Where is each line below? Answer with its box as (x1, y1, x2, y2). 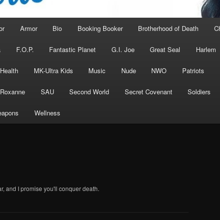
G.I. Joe (111, 45, 135, 55)
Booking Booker (77, 24, 123, 33)
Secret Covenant (124, 87, 172, 97)
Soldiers (188, 87, 211, 97)
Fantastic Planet (49, 45, 96, 55)
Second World (69, 87, 110, 97)
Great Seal (150, 45, 181, 55)
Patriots (182, 66, 204, 76)
